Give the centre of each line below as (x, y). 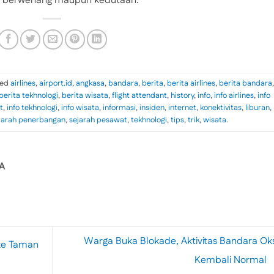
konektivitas (221, 107)
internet (182, 107)
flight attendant (139, 95)
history (182, 95)
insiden (152, 107)
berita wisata (85, 95)
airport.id (56, 83)
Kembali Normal (231, 260)
